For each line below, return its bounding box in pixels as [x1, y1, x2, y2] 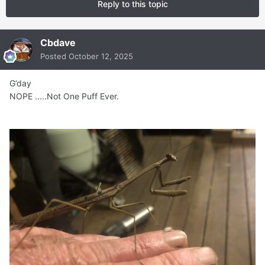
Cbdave [40, 37, 76, 49]
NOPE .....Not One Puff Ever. [9, 91, 119, 102]
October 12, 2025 [69, 51, 133, 62]
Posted [40, 51, 69, 62]
